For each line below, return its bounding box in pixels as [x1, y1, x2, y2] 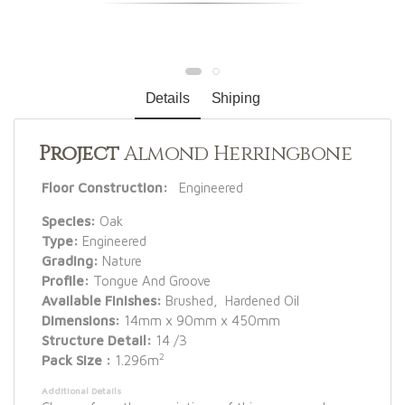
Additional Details [42, 384, 121, 396]
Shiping [211, 89, 260, 106]
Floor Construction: [42, 179, 175, 195]
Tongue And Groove [89, 272, 211, 288]
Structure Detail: [42, 332, 152, 348]
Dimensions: [42, 312, 120, 328]
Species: [42, 212, 96, 229]
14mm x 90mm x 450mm [120, 312, 280, 328]
